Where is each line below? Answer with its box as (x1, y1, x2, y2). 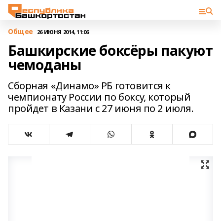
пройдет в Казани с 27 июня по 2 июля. (8, 102, 194, 115)
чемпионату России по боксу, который (8, 90, 191, 104)
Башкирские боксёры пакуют (8, 41, 213, 60)
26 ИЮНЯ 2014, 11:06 (37, 28, 89, 36)
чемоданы (8, 55, 81, 74)
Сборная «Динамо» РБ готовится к (8, 79, 171, 92)
